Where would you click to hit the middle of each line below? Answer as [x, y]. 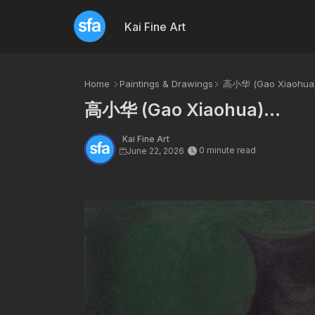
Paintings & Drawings [166, 84]
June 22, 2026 [155, 151]
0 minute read [227, 150]
